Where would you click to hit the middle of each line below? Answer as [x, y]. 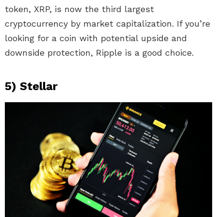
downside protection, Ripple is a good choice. [99, 53]
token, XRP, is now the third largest [79, 9]
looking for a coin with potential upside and [96, 38]
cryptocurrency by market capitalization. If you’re [108, 24]
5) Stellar [31, 86]
